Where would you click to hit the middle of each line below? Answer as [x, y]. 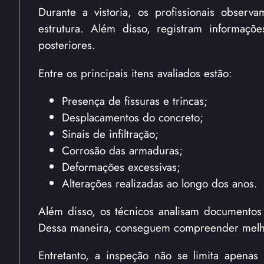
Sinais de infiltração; [110, 133]
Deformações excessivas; [121, 166]
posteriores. [67, 45]
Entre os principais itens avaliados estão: [135, 73]
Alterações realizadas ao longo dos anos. [160, 183]
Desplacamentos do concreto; [133, 117]
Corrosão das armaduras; [122, 150]
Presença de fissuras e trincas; [135, 100]
